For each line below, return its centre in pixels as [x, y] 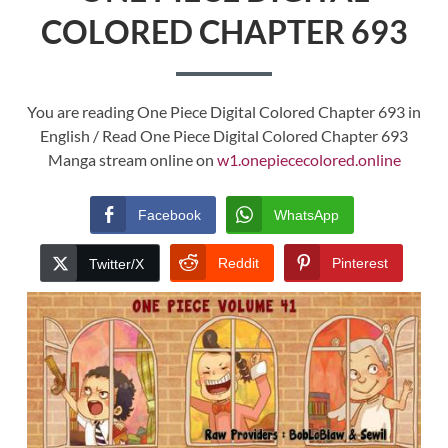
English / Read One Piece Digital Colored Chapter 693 [224, 136]
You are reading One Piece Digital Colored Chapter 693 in [224, 112]
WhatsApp [306, 215]
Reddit [238, 263]
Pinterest [360, 263]
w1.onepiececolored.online [308, 160]
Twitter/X [116, 264]
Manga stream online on [132, 160]
